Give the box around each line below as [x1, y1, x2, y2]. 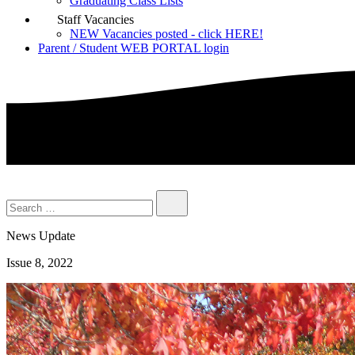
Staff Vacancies [54, 13, 134, 26]
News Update [6, 229, 75, 243]
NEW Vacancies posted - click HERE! [70, 27, 263, 40]
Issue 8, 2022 [6, 256, 73, 270]
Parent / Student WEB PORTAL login [38, 41, 229, 55]
